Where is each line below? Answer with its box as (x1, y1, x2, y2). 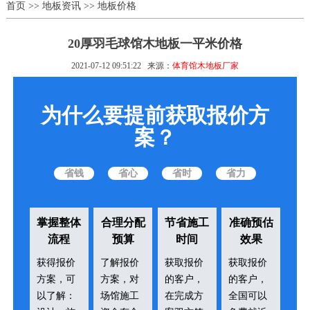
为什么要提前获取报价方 (40, 103, 269, 127)
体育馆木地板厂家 (172, 60, 239, 71)
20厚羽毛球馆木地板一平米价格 (67, 36, 242, 51)
